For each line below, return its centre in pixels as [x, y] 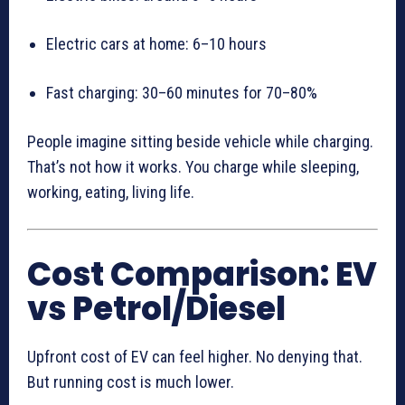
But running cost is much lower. [131, 382]
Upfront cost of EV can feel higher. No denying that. [195, 357]
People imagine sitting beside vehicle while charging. [200, 142]
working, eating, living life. [111, 193]
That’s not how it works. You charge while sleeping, [193, 167]
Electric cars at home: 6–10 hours [156, 44]
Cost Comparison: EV [202, 275]
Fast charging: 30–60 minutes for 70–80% [182, 93]
